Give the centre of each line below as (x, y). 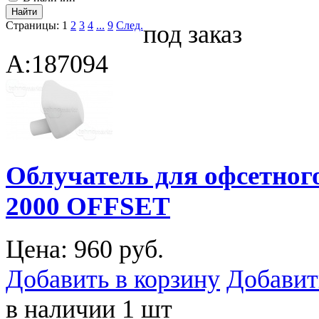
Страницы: (32, 25)
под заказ (193, 34)
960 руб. (119, 250)
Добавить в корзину (113, 279)
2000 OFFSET (88, 206)
